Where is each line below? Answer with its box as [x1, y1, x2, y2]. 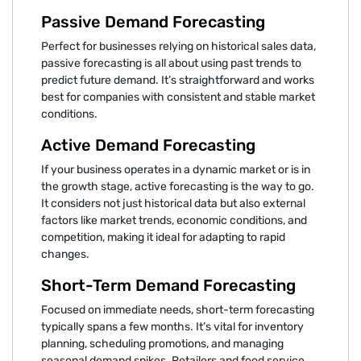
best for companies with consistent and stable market [41, 89, 315, 104]
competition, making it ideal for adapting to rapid [41, 230, 285, 244]
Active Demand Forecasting [41, 135, 255, 155]
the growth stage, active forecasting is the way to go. [41, 179, 314, 193]
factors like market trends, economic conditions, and [41, 213, 307, 227]
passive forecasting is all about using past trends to [41, 56, 301, 70]
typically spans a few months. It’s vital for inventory [41, 319, 304, 334]
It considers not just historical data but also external [41, 196, 305, 210]
